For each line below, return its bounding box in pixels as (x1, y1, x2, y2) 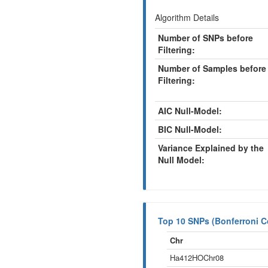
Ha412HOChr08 (170, 252, 224, 263)
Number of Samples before (158, 62, 266, 74)
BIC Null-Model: (158, 123, 222, 135)
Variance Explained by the (158, 142, 264, 154)
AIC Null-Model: (158, 105, 222, 117)
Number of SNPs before (158, 32, 253, 44)
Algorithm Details (155, 11, 219, 23)
